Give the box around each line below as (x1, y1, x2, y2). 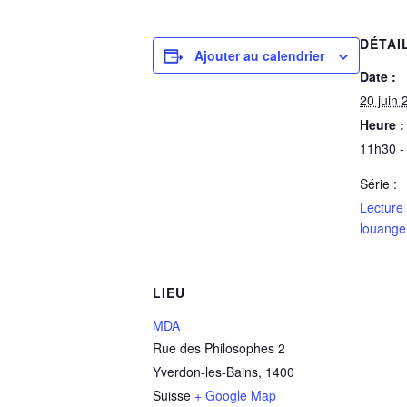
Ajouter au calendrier (194, 46, 324, 65)
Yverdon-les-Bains (153, 362, 258, 381)
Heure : (360, 115, 404, 134)
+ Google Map (194, 386, 276, 404)
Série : (360, 174, 397, 193)
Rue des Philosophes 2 (153, 339, 285, 357)
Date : (360, 67, 396, 85)
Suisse (153, 386, 191, 404)
